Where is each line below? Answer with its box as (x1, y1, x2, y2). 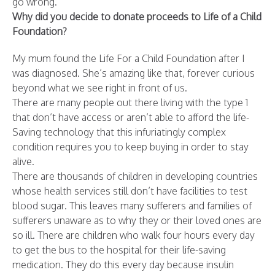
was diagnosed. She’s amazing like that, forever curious (12, 67, 255, 80)
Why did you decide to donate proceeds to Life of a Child (12, 10, 261, 23)
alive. (12, 155, 34, 168)
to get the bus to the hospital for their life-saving (12, 244, 226, 257)
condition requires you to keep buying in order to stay (12, 141, 249, 153)
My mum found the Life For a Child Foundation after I (12, 52, 244, 65)
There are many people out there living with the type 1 (12, 96, 248, 109)
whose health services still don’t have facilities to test (12, 185, 247, 198)
